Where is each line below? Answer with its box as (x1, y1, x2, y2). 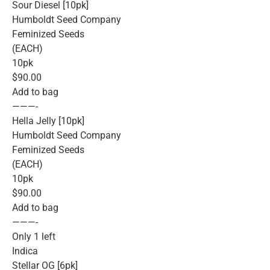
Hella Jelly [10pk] (12, 115, 84, 127)
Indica (12, 245, 38, 257)
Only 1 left (12, 231, 55, 243)
